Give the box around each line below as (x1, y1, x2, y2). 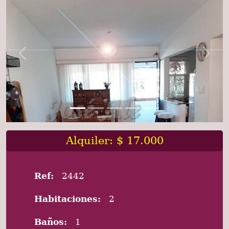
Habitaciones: (34, 193, 101, 204)
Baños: (34, 216, 67, 227)
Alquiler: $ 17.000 (65, 134, 164, 147)
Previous (21, 53, 58, 63)
